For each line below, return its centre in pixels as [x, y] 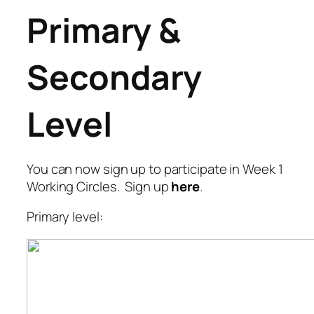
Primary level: [65, 217]
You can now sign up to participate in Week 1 [155, 169]
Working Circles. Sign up [99, 186]
